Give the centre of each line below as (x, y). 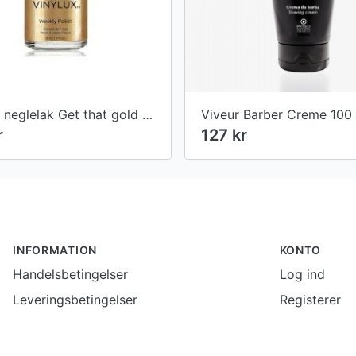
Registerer (310, 300)
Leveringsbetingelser (75, 300)
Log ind (302, 275)
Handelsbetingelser (71, 275)
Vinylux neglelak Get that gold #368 (147, 115)
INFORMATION (55, 250)
